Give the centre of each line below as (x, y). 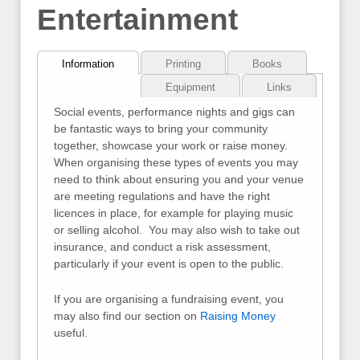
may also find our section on (127, 315)
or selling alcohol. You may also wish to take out (177, 230)
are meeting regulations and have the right (162, 196)
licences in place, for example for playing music (174, 213)
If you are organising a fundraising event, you (169, 299)
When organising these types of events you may (176, 163)
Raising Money (238, 315)
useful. (71, 332)
